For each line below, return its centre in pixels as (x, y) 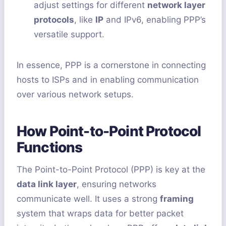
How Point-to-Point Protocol (109, 131)
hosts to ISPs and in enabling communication (108, 80)
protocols (54, 20)
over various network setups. (75, 95)
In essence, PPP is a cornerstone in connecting (111, 65)
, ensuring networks (117, 184)
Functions (50, 148)
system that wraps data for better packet (100, 214)
